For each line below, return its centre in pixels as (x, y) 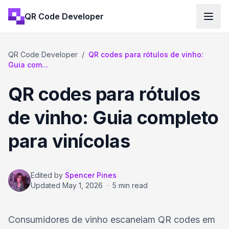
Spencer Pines (91, 175)
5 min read (130, 185)
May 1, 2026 (83, 185)
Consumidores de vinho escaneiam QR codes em (112, 220)
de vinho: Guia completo (113, 118)
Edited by (47, 175)
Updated (47, 185)
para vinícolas (69, 141)
